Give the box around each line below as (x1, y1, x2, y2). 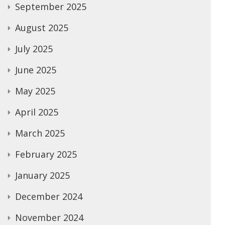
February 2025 (15, 148, 77, 160)
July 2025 (15, 43, 53, 55)
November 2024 (15, 211, 83, 223)
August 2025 (15, 22, 68, 34)
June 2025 (15, 64, 56, 76)
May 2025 (15, 85, 55, 97)
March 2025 (15, 127, 65, 139)
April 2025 (15, 106, 58, 118)
